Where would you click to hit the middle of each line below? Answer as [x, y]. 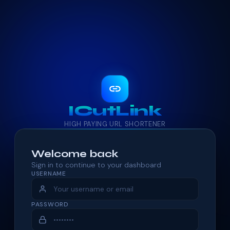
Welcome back [75, 154]
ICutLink [115, 111]
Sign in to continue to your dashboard [96, 165]
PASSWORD [50, 204]
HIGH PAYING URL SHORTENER [115, 124]
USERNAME [49, 173]
